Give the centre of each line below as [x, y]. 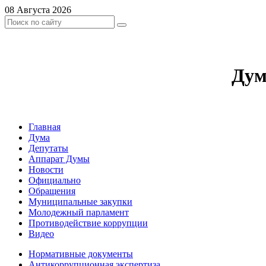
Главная [45, 126]
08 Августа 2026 [38, 10]
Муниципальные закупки [80, 201]
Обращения [52, 191]
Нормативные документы [81, 254]
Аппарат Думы [59, 159]
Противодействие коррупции [88, 223]
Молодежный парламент [79, 212]
